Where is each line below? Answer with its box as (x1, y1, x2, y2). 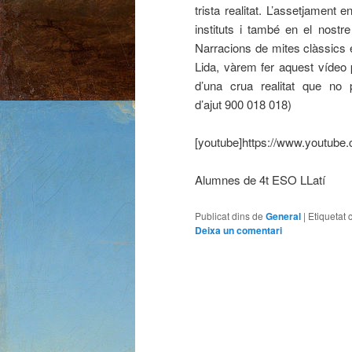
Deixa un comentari (195, 222, 282, 237)
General (266, 208, 301, 223)
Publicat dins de (195, 208, 263, 222)
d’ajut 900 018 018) (195, 95, 291, 112)
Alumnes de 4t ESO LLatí (195, 171, 325, 189)
